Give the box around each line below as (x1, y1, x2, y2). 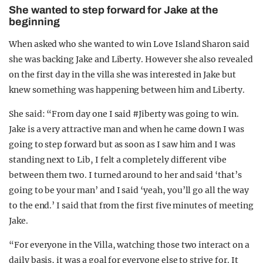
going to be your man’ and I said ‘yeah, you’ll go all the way (9, 185, 249, 195)
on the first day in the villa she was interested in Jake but (9, 69, 236, 80)
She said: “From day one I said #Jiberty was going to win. (9, 109, 239, 119)
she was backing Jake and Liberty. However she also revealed (9, 54, 253, 65)
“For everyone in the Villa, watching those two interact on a (9, 240, 249, 250)
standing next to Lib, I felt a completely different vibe (9, 154, 227, 165)
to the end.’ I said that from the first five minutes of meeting (9, 200, 254, 211)
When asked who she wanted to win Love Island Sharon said (9, 39, 249, 49)
